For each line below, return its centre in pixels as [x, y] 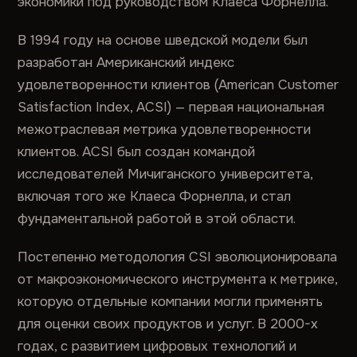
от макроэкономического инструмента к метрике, [178, 279]
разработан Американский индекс [126, 63]
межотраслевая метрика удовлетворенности [165, 129]
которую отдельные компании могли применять [171, 302]
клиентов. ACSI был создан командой [137, 152]
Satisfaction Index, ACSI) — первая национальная [171, 107]
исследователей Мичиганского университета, [165, 174]
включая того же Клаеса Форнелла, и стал [155, 196]
